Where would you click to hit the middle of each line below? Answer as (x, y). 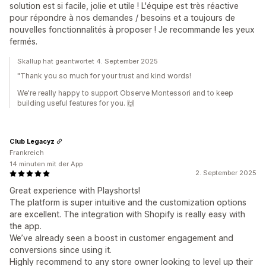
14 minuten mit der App (46, 164)
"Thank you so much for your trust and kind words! (104, 76)
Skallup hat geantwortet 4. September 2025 (88, 61)
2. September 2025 (226, 173)
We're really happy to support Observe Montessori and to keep (125, 93)
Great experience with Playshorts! (75, 190)
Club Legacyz (32, 141)
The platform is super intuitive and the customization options (128, 202)
